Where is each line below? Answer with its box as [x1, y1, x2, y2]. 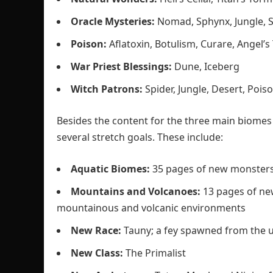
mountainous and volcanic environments [57, 201, 246, 214]
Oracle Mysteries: [71, 15, 157, 28]
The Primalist [126, 246, 186, 260]
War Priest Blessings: [71, 60, 174, 73]
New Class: [71, 246, 126, 260]
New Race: [71, 224, 124, 237]
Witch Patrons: [71, 82, 145, 96]
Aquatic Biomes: [71, 162, 152, 175]
